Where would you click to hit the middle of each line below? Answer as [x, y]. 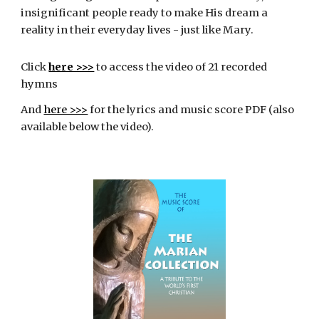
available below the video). [88, 127]
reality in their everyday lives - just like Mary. [137, 30]
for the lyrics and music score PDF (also [191, 110]
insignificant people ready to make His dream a [145, 13]
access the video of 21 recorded [188, 67]
